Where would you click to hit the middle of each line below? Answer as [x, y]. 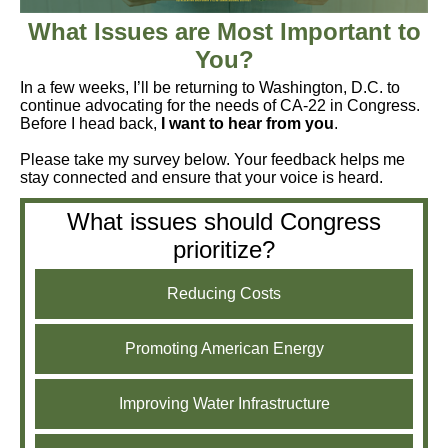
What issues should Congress [224, 221]
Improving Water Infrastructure [224, 403]
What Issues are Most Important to [224, 31]
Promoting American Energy [224, 348]
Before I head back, [90, 123]
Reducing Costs [224, 293]
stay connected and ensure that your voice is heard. [201, 177]
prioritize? [224, 249]
